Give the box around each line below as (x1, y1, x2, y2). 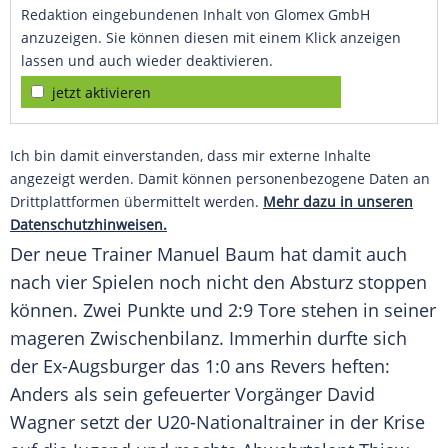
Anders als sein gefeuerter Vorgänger (10, 382, 327, 407)
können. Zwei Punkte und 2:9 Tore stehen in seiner (10, 298, 436, 323)
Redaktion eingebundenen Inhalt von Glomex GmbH (21, 5, 370, 25)
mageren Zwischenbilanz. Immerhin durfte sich (10, 326, 407, 351)
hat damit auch (275, 242, 407, 267)
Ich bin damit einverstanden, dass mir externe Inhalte (10, 146, 371, 166)
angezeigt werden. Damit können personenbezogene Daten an (10, 169, 430, 189)
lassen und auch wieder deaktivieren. (21, 51, 273, 71)
